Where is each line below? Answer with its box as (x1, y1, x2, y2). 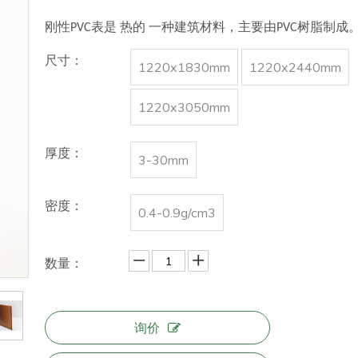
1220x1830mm (138, 59, 230, 75)
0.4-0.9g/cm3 (138, 205, 216, 221)
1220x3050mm (138, 99, 230, 115)
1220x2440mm (249, 59, 341, 75)
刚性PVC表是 (45, 22, 120, 34)
